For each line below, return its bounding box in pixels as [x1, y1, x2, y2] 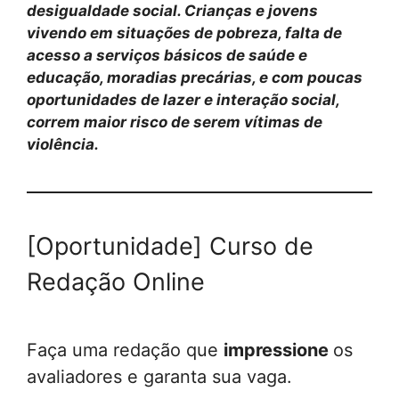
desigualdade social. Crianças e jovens [27, 2, 318, 20]
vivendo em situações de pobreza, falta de [27, 24, 342, 43]
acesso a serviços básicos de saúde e [27, 46, 307, 65]
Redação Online [27, 267, 205, 297]
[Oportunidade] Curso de [27, 232, 313, 262]
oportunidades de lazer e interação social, [27, 91, 339, 110]
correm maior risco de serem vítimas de [27, 113, 322, 132]
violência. [27, 135, 99, 154]
